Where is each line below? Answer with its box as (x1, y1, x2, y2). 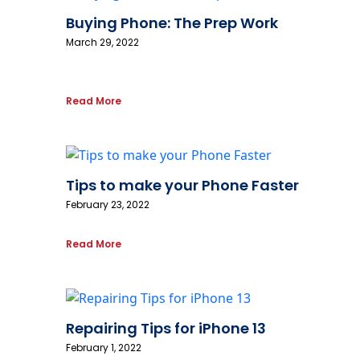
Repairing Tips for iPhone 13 (66, 318, 266, 339)
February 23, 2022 (66, 198, 149, 212)
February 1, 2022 (66, 341, 141, 355)
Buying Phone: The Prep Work (66, 13, 278, 34)
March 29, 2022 (66, 35, 139, 50)
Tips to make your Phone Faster (66, 175, 299, 196)
